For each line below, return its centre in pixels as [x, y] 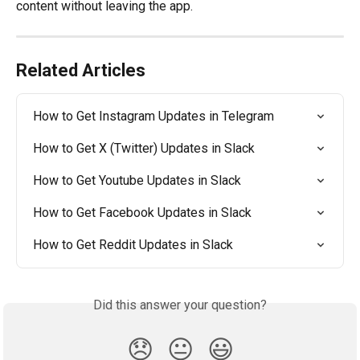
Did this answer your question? [180, 305]
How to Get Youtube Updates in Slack [137, 181]
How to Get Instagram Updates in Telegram [153, 117]
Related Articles [81, 71]
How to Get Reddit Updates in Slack [133, 245]
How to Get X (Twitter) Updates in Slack [144, 149]
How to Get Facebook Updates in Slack [142, 213]
